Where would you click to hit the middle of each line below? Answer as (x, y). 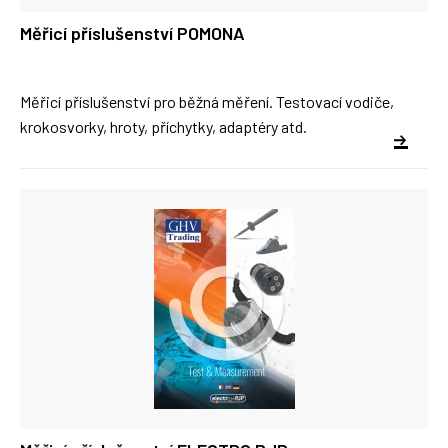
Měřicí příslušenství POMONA (132, 33)
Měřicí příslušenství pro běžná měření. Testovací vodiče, (207, 101)
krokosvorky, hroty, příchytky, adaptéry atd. (163, 126)
